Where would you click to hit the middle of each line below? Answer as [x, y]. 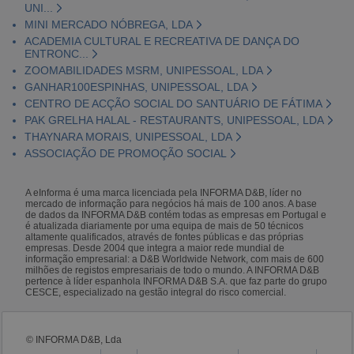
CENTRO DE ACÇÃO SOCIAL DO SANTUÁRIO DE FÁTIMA [173, 103]
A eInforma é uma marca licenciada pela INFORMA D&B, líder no [164, 192]
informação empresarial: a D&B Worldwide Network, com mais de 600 [175, 259]
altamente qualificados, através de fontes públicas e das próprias [165, 237]
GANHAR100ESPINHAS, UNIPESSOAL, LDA [136, 87]
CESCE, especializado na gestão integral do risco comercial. [156, 292]
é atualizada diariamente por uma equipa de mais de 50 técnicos [165, 226]
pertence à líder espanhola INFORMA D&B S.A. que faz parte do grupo [177, 281]
